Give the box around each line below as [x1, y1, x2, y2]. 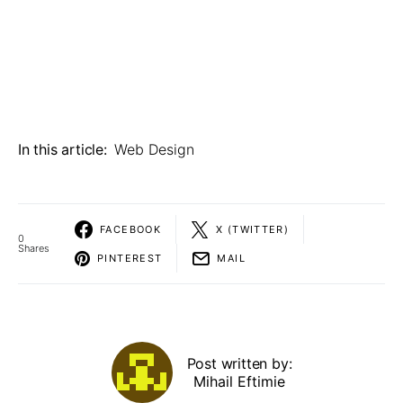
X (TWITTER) [216, 222, 290, 236]
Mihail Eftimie [193, 372, 285, 391]
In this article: [18, 140, 107, 159]
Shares [18, 242, 49, 255]
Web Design [113, 140, 194, 159]
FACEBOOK [100, 222, 161, 236]
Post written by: [186, 354, 292, 373]
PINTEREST [97, 251, 163, 264]
